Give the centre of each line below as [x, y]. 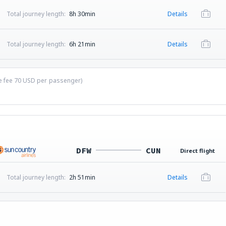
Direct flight [197, 151]
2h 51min [82, 177]
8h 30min [82, 14]
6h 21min [82, 44]
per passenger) [59, 80]
